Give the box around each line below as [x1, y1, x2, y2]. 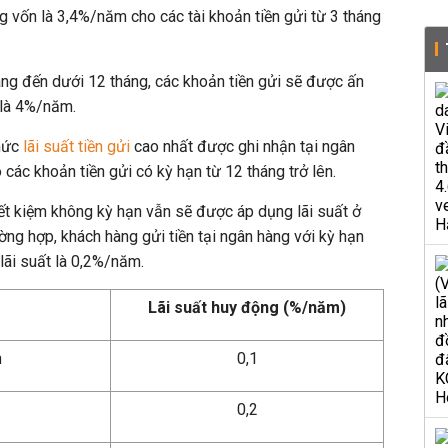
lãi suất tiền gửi [23, 137, 130, 156]
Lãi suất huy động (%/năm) [148, 298, 346, 317]
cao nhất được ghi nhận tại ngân [130, 137, 355, 156]
